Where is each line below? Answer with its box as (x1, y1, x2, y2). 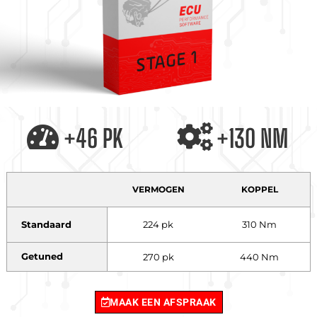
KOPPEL (241, 183, 278, 195)
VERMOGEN (132, 183, 185, 195)
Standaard (21, 218, 71, 230)
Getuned (21, 250, 63, 263)
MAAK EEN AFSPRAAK (110, 296, 217, 308)
